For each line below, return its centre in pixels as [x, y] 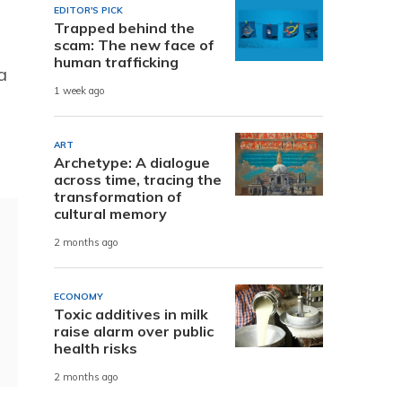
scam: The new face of [134, 44]
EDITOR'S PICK [88, 10]
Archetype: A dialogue [132, 162]
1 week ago [79, 91]
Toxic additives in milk [131, 314]
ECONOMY [79, 296]
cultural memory [110, 213]
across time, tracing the [138, 179]
